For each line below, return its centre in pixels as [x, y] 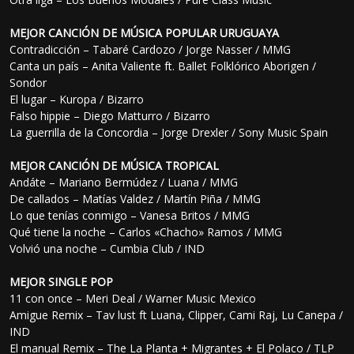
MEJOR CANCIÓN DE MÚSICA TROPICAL [115, 166]
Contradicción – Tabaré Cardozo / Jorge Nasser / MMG [151, 50]
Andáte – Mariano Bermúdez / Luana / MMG [124, 183]
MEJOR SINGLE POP [62, 282]
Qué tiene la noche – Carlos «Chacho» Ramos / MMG [146, 232]
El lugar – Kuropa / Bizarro [77, 100]
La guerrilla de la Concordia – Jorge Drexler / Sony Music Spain [169, 133]
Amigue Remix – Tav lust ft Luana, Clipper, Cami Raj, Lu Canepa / [177, 315]
